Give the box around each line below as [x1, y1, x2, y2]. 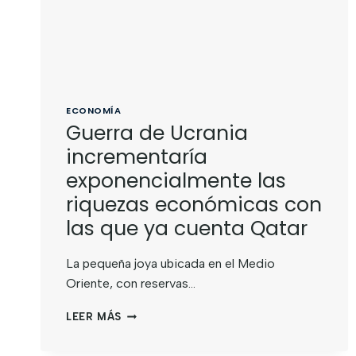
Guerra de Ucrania [66, 119, 248, 148]
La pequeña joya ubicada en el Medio [66, 256, 275, 272]
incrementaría [66, 143, 207, 172]
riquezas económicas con [66, 191, 322, 219]
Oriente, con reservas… [66, 276, 195, 292]
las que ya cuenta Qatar [66, 215, 308, 243]
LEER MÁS [66, 311, 122, 323]
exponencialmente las [66, 167, 286, 195]
